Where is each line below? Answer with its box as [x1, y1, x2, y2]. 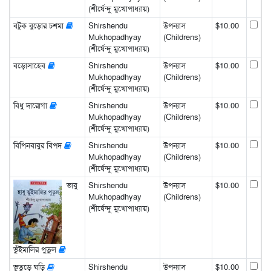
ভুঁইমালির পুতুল [13, 244, 59, 255]
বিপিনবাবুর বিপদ [13, 140, 64, 151]
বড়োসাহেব [13, 60, 48, 71]
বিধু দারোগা [13, 100, 50, 111]
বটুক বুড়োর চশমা [13, 20, 66, 31]
